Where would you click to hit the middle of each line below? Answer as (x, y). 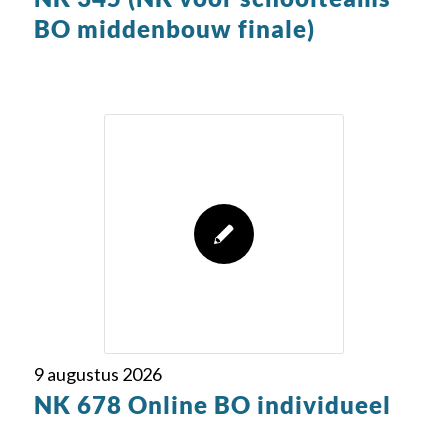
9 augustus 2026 (97, 374)
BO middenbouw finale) (174, 28)
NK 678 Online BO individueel (212, 404)
